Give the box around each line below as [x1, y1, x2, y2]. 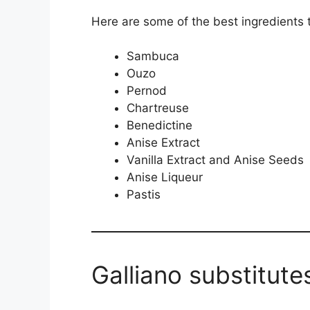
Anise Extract [127, 136, 200, 150]
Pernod [127, 84, 167, 98]
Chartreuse [127, 101, 189, 116]
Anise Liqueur [127, 170, 203, 185]
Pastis [127, 188, 161, 202]
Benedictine [127, 118, 192, 133]
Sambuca [127, 49, 179, 64]
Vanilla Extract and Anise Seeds [127, 153, 304, 167]
